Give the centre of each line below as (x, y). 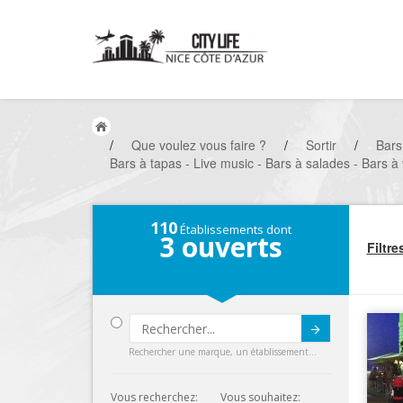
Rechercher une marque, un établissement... (223, 352)
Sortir (321, 145)
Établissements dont (234, 229)
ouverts (228, 247)
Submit (251, 338)
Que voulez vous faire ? (199, 145)
